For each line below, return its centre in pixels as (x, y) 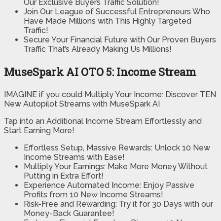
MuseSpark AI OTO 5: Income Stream (100, 72)
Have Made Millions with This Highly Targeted (108, 21)
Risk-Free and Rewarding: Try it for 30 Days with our (118, 204)
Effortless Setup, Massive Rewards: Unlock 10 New (117, 148)
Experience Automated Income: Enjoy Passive (109, 185)
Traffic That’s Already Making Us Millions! (98, 49)
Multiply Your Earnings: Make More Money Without (116, 167)
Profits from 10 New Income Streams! (93, 195)
